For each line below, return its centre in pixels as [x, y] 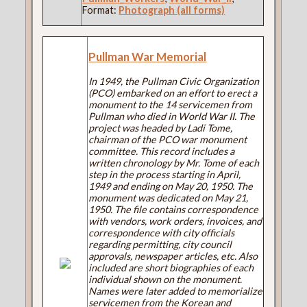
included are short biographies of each [171, 267]
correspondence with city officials [162, 232]
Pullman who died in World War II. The [172, 116]
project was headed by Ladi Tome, [161, 127]
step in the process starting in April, [165, 174]
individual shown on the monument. [165, 279]
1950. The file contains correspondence [174, 209]
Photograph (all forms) [172, 10]
